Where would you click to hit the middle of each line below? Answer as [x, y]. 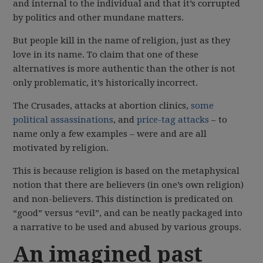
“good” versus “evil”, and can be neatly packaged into [128, 213]
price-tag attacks [173, 120]
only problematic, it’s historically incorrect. [106, 83]
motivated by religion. [61, 148]
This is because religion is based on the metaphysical [127, 171]
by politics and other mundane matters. [99, 18]
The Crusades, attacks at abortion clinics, [102, 106]
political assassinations [63, 120]
